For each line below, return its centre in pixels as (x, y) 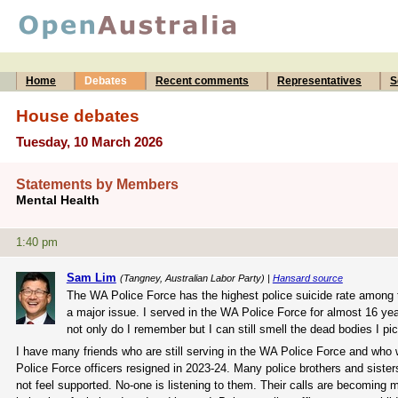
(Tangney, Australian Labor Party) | (196, 278)
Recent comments (202, 81)
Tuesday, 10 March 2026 (89, 142)
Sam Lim (91, 277)
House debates (78, 115)
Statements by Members (97, 185)
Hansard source (307, 278)
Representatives (319, 81)
